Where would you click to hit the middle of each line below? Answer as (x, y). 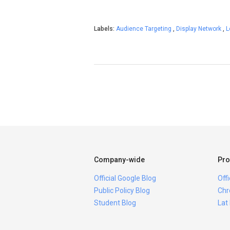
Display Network (199, 29)
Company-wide (119, 160)
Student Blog (115, 203)
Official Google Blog (125, 178)
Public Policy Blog (122, 190)
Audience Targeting (145, 29)
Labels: (105, 29)
